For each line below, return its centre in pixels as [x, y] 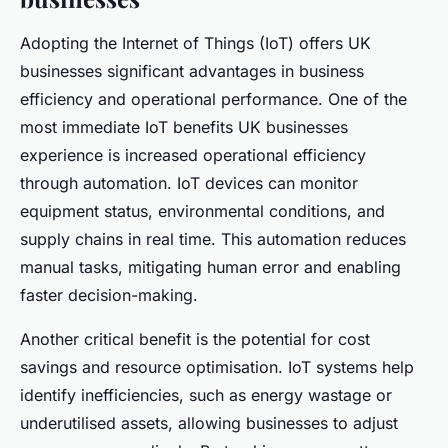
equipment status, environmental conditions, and [202, 210]
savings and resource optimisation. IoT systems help [217, 366]
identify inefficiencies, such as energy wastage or [206, 394]
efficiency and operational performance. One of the [213, 98]
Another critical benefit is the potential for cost [195, 338]
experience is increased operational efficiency [193, 154]
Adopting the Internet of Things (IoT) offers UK [195, 42]
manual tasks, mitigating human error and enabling [210, 266]
